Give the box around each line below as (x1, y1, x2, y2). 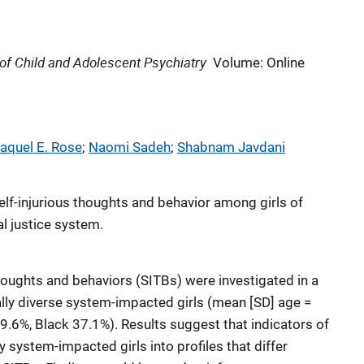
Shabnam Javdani (177, 139, 285, 155)
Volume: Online (213, 54, 305, 71)
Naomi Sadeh (89, 139, 171, 155)
